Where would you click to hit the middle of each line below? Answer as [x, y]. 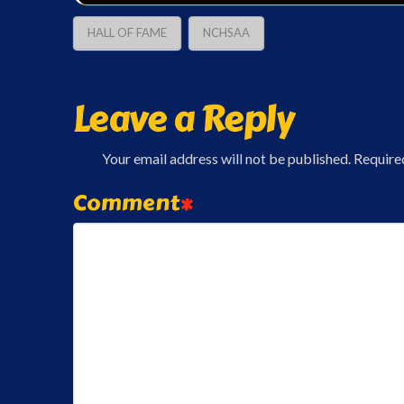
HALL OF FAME [127, 33]
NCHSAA [226, 33]
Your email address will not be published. [226, 158]
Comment [128, 202]
